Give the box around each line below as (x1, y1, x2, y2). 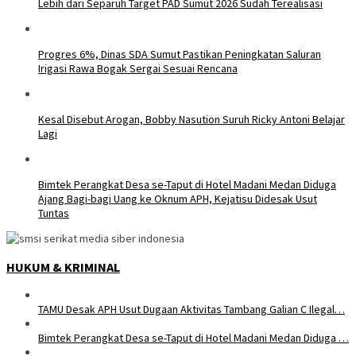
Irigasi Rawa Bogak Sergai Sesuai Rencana (38, 61, 238, 76)
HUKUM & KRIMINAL (6, 258, 120, 275)
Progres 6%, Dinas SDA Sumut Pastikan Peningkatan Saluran (38, 47, 321, 62)
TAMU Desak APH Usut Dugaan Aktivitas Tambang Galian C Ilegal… (38, 301, 345, 316)
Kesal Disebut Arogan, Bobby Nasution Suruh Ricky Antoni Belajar (38, 112, 345, 127)
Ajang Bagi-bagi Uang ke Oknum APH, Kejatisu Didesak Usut (38, 192, 317, 207)
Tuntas (38, 206, 69, 221)
